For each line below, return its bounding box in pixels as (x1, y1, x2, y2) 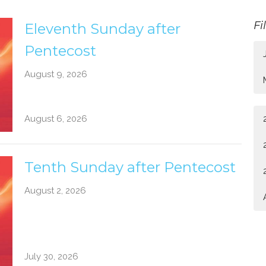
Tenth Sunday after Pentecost (24, 158, 236, 176)
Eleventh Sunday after (24, 20, 180, 38)
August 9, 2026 (24, 69, 87, 80)
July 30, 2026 (24, 251, 78, 262)
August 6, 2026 (24, 113, 87, 124)
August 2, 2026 (24, 185, 86, 196)
